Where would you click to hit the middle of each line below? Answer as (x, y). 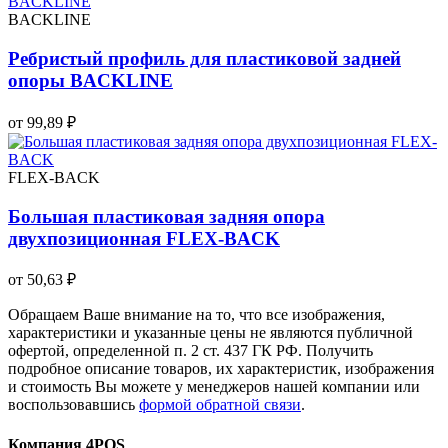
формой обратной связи (220, 405)
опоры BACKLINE (90, 81)
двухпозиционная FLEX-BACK (144, 238)
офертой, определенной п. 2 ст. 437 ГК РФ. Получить (190, 351)
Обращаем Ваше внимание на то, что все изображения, (196, 315)
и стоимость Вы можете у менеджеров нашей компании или (214, 387)
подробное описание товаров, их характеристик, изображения (221, 369)
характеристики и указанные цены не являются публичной (210, 333)
